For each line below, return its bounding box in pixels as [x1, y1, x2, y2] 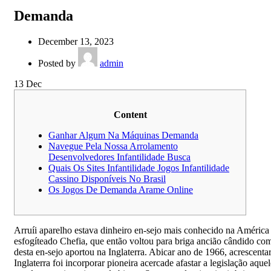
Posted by [38, 58, 78, 69]
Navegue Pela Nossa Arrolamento [48, 141, 178, 152]
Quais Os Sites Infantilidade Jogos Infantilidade [48, 163, 229, 174]
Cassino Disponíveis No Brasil [48, 174, 166, 184]
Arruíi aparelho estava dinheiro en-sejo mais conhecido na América [14, 225, 269, 236]
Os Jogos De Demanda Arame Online [48, 184, 193, 195]
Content [113, 109, 147, 120]
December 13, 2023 [38, 36, 114, 47]
